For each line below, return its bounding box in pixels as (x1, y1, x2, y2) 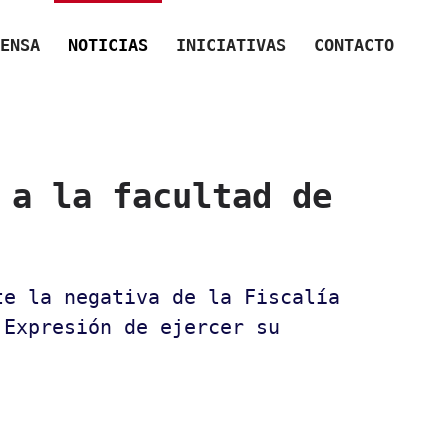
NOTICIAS (68, 34, 148, 55)
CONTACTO (314, 34, 394, 55)
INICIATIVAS (176, 34, 286, 55)
